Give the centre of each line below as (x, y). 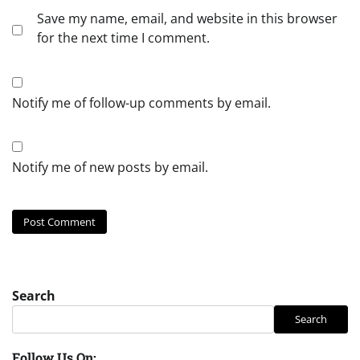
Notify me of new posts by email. (110, 168)
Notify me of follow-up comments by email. (141, 103)
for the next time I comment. (123, 38)
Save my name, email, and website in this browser (187, 19)
